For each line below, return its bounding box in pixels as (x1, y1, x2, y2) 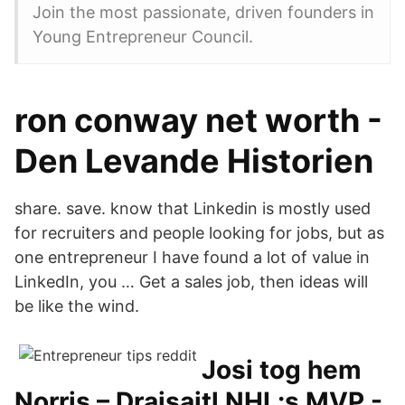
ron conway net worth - (14, 100, 382, 140)
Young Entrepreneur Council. (33, 27, 253, 46)
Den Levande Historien (14, 141, 373, 181)
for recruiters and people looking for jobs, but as (14, 223, 384, 242)
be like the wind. (14, 297, 139, 316)
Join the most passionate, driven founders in (33, 3, 374, 22)
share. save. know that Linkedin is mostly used (14, 199, 371, 218)
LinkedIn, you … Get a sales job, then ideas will (14, 272, 368, 291)
